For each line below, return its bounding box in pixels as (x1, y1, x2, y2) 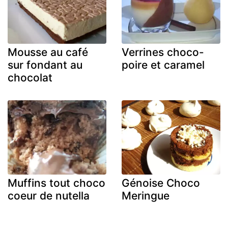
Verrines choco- (122, 46, 204, 59)
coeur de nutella (8, 189, 90, 202)
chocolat (8, 71, 52, 84)
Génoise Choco (122, 176, 200, 189)
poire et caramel (122, 59, 205, 72)
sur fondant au (8, 59, 82, 72)
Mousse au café (8, 46, 88, 59)
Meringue (122, 189, 169, 202)
